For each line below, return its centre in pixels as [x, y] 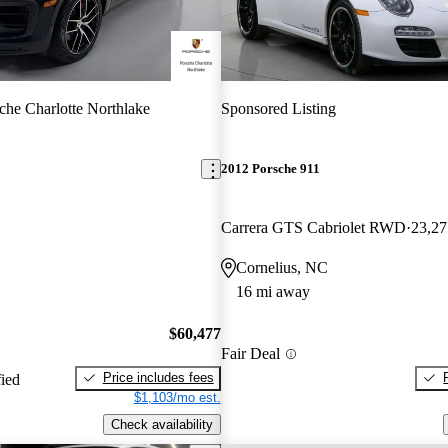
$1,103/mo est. [177, 397]
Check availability [161, 424]
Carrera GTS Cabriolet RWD [313, 228]
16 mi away [272, 292]
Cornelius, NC [281, 268]
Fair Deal [250, 354]
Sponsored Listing [278, 108]
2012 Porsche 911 [270, 169]
